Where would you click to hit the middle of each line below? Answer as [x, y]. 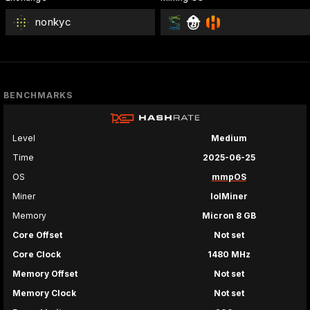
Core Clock [37, 255]
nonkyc [53, 22]
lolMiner [229, 197]
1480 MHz [229, 255]
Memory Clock [44, 293]
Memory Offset [45, 274]
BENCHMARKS [38, 95]
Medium [229, 138]
